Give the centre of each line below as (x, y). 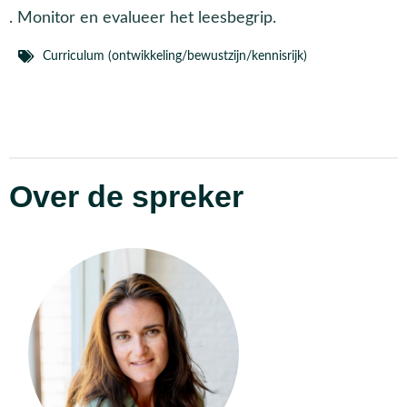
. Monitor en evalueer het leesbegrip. (143, 17)
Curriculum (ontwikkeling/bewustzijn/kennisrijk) (175, 56)
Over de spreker (126, 196)
